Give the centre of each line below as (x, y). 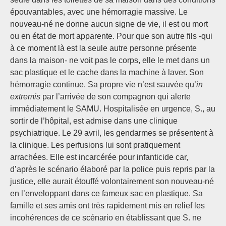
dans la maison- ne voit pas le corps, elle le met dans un (110, 61)
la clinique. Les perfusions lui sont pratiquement (95, 145)
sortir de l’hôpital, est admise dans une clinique (94, 121)
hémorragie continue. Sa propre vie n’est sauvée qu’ (103, 85)
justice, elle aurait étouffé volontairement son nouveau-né (112, 182)
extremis (25, 97)
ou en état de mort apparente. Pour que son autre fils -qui (111, 36)
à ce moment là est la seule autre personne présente (103, 48)
